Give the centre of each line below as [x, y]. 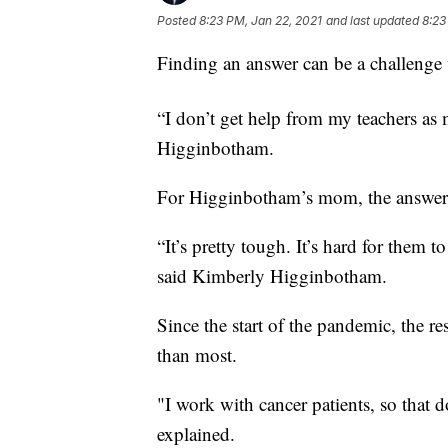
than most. [197, 354]
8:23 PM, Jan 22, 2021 [260, 20]
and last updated [372, 20]
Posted [178, 20]
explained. [196, 433]
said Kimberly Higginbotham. [272, 275]
